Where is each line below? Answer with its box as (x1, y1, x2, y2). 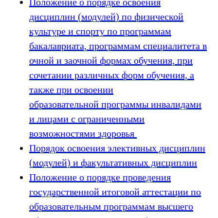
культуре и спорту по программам (29, 26, 171, 36)
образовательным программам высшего (29, 201, 193, 212)
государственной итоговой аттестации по (29, 186, 201, 197)
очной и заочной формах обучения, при (29, 55, 193, 66)
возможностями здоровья (29, 128, 137, 139)
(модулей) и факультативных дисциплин (29, 157, 197, 168)
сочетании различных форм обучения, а (29, 70, 194, 80)
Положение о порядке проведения (29, 172, 171, 182)
